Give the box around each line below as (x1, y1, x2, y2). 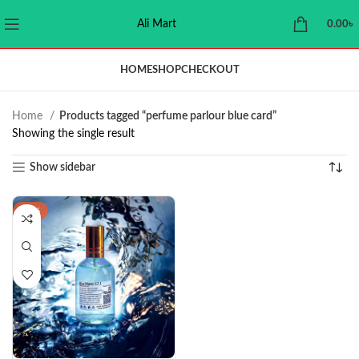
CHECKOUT (180, 64, 240, 75)
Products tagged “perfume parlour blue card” (59, 111, 276, 122)
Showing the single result (12, 128, 135, 139)
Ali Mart (136, 18, 176, 30)
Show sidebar (30, 162, 96, 173)
